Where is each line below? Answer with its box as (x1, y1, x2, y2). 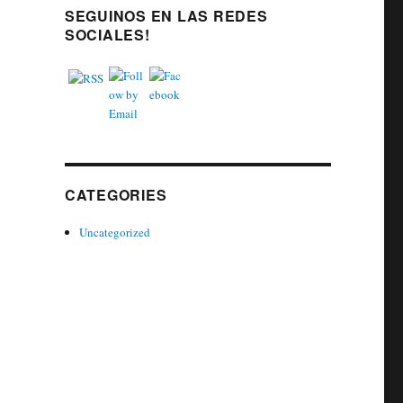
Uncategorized (79, 224, 151, 241)
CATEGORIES (64, 184, 167, 206)
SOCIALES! (64, 24, 150, 46)
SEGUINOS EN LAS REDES (64, 5, 268, 27)
